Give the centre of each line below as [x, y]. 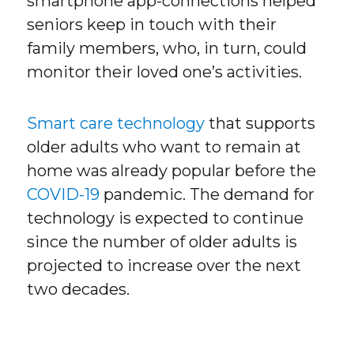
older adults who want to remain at [164, 147]
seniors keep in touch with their [152, 24]
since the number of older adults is [162, 241]
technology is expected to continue [166, 218]
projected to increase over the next [164, 265]
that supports [260, 123]
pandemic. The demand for [207, 194]
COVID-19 [64, 194]
